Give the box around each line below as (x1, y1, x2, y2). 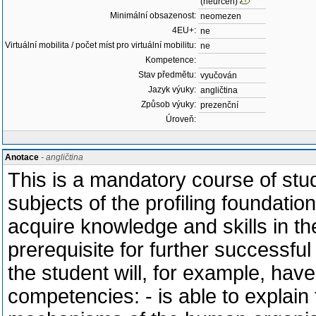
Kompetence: (145, 55, 196, 65)
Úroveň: (166, 114, 196, 124)
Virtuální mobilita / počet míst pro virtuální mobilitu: (5, 40, 196, 50)
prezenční (200, 100, 238, 110)
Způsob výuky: (141, 99, 196, 109)
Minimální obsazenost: (110, 11, 196, 20)
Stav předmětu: (138, 70, 196, 80)
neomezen (200, 11, 241, 21)
